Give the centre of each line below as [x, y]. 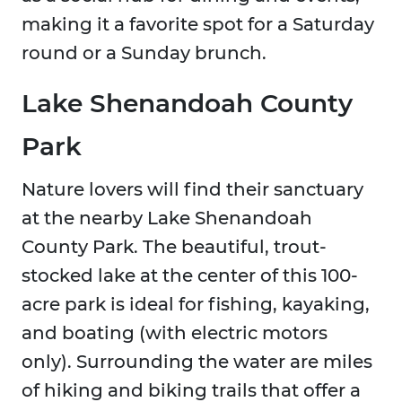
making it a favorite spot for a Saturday [198, 25]
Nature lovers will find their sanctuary [192, 190]
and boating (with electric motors [175, 333]
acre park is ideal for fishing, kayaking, [196, 305]
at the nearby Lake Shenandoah [167, 218]
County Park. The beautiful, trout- [174, 247]
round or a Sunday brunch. [144, 53]
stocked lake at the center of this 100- [190, 276]
